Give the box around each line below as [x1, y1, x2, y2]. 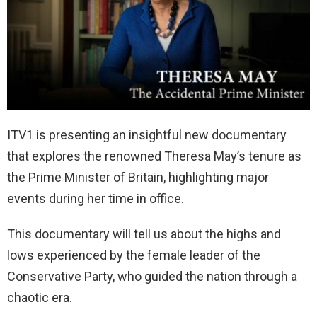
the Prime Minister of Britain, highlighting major [7, 170, 269, 185]
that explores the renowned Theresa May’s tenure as [7, 149, 301, 164]
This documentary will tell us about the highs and [7, 226, 281, 242]
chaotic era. [7, 290, 72, 306]
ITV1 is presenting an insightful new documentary [7, 127, 287, 143]
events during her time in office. [7, 191, 184, 207]
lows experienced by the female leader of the [7, 248, 260, 263]
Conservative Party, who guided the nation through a [7, 269, 297, 284]
